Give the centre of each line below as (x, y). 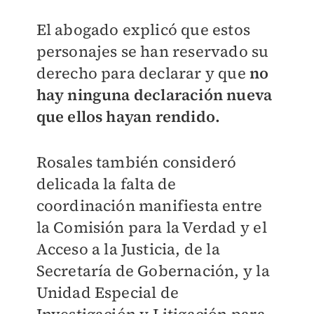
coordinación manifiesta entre (149, 206)
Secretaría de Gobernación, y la (153, 271)
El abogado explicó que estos (143, 30)
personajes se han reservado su (152, 52)
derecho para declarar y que (143, 73)
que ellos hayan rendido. (128, 117)
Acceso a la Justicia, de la (128, 249)
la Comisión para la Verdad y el (151, 227)
